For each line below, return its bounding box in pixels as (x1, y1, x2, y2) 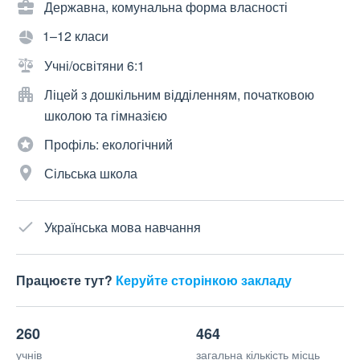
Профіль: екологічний (44, 135, 173, 154)
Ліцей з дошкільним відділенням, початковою (44, 85, 314, 104)
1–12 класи (43, 27, 108, 46)
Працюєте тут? (16, 271, 116, 290)
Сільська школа (44, 164, 137, 183)
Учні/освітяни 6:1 (44, 56, 145, 76)
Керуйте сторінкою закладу (116, 271, 292, 290)
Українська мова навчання (44, 218, 201, 237)
